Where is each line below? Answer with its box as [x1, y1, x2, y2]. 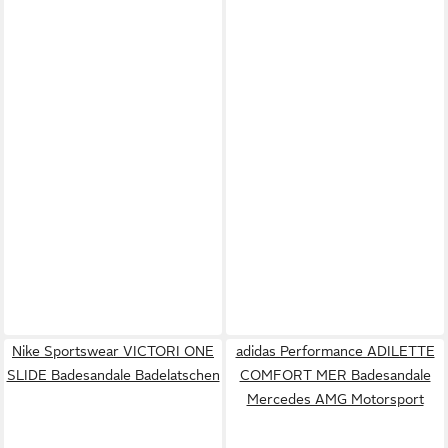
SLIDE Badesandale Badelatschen [6, 367, 220, 383]
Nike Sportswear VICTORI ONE [12, 343, 214, 359]
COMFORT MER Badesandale [239, 367, 431, 383]
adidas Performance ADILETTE [235, 343, 435, 359]
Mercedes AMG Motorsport [246, 391, 424, 407]
